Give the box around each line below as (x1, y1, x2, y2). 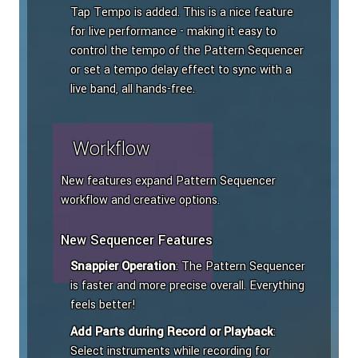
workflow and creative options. (61, 192, 220, 209)
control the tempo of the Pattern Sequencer (70, 42, 304, 60)
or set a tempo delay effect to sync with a (70, 62, 292, 79)
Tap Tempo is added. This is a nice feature (70, 4, 293, 22)
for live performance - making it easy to (70, 23, 276, 41)
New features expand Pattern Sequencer (61, 173, 276, 190)
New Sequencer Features (61, 231, 213, 250)
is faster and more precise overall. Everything (70, 277, 304, 295)
